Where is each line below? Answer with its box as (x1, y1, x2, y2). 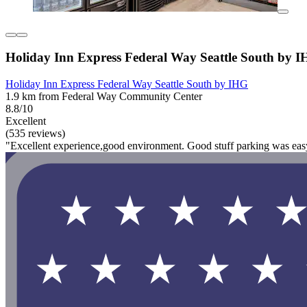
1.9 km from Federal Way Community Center (5, 90, 202, 103)
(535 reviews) (5, 127, 65, 140)
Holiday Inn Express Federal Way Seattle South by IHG (5, 78, 248, 90)
